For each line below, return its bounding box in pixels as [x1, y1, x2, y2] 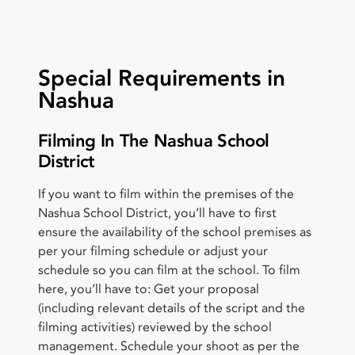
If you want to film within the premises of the [38, 185, 294, 203]
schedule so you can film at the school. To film [38, 261, 300, 279]
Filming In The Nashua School [38, 128, 269, 153]
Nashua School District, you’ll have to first [38, 204, 277, 222]
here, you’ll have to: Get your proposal [38, 280, 259, 298]
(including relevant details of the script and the [38, 299, 305, 317]
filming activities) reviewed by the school [38, 318, 272, 336]
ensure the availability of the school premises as [38, 223, 311, 241]
